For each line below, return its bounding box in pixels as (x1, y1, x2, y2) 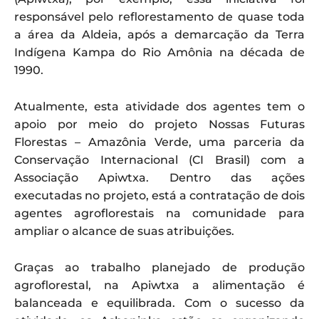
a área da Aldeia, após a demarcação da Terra (14, 27, 305, 41)
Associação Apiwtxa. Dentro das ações (14, 170, 305, 184)
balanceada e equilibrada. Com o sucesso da (14, 296, 305, 310)
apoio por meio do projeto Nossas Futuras (14, 117, 305, 131)
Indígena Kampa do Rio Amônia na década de (14, 45, 305, 59)
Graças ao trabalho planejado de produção (14, 260, 305, 274)
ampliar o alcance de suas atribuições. (14, 224, 234, 238)
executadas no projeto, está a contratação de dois (14, 188, 305, 202)
